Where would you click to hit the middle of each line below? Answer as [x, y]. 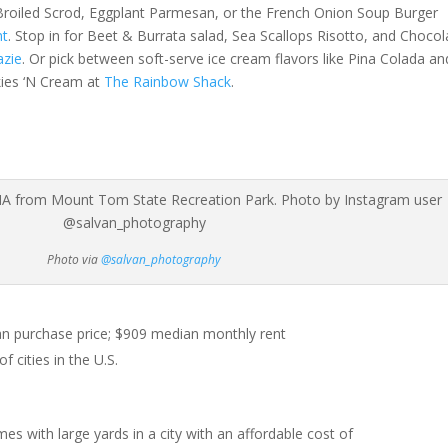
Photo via [74, 260]
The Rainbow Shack [167, 82]
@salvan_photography [161, 260]
